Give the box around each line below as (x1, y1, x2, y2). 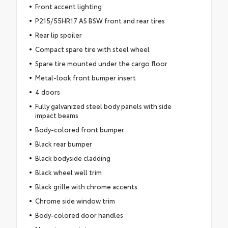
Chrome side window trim (35, 195, 115, 205)
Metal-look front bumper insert (35, 72, 136, 82)
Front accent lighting (35, 1, 102, 11)
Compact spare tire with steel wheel (35, 44, 150, 53)
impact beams (35, 110, 78, 120)
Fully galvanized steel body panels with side (35, 101, 172, 110)
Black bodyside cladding (35, 153, 110, 162)
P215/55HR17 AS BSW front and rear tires (35, 15, 165, 25)
